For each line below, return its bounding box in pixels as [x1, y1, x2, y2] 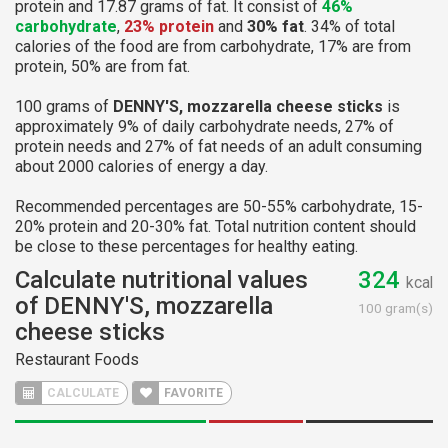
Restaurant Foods [15, 349, 139, 369]
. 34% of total [304, 16, 395, 36]
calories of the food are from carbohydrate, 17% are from [15, 36, 411, 56]
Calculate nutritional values [15, 265, 308, 294]
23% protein [124, 16, 214, 36]
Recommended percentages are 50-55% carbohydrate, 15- [15, 196, 423, 216]
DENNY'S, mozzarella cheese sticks [113, 96, 383, 116]
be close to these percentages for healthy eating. [15, 236, 358, 256]
